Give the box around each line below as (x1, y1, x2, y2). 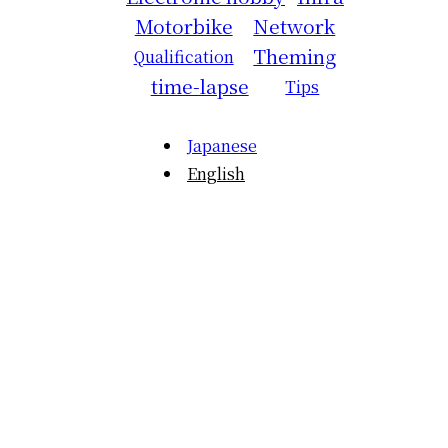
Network (253, 12, 336, 39)
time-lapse (150, 72, 249, 99)
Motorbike (134, 12, 233, 39)
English (187, 162, 245, 185)
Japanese (187, 134, 257, 157)
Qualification (133, 45, 234, 68)
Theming (253, 42, 337, 69)
